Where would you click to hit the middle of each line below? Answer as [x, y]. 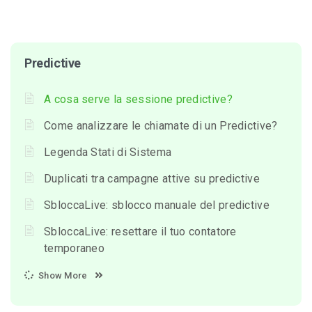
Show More [63, 275]
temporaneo [75, 248]
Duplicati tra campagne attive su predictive [152, 178]
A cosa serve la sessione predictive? [138, 99]
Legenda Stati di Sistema [108, 152]
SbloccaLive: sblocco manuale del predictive [157, 205]
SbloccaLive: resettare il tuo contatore [140, 231]
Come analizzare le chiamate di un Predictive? [161, 125]
